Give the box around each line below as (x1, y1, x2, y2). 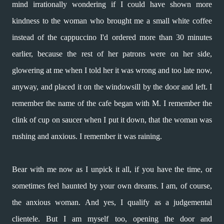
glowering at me (12, 66, 65, 74)
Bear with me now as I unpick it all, (12, 165, 135, 173)
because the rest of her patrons (37, 49, 150, 58)
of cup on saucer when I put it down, (29, 115, 149, 124)
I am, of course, (161, 181, 212, 190)
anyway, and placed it (12, 82, 83, 91)
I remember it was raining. (79, 132, 162, 140)
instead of (12, 33, 48, 41)
